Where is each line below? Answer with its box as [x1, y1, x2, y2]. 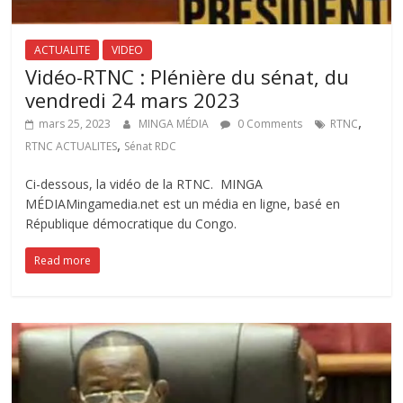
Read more [34, 252, 92, 268]
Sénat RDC [124, 138, 177, 154]
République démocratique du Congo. [25, 214, 237, 232]
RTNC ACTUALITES [25, 138, 118, 154]
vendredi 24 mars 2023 [25, 85, 241, 113]
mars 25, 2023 [39, 115, 112, 131]
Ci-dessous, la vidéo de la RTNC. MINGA [25, 175, 264, 193]
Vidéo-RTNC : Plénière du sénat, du [25, 62, 350, 90]
